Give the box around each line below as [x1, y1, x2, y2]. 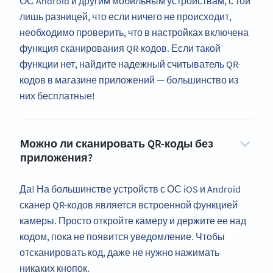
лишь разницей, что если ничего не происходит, [19, 10, 232, 23]
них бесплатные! [19, 90, 95, 102]
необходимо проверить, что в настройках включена [19, 26, 249, 39]
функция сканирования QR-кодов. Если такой [19, 42, 221, 55]
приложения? [20, 151, 93, 165]
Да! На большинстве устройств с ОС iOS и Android [19, 183, 241, 196]
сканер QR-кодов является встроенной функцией [19, 199, 238, 211]
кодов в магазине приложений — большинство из [19, 74, 238, 87]
